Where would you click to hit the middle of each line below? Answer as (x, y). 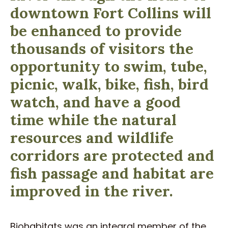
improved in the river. (92, 191)
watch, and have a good (95, 102)
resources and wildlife (92, 137)
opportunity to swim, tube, (109, 66)
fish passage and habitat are (112, 173)
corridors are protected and (112, 155)
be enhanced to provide (96, 30)
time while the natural (93, 119)
